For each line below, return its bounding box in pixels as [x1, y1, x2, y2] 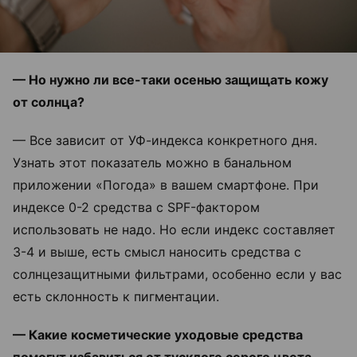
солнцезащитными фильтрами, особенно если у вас [13, 265, 342, 282]
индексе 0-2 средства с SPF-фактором [13, 198, 260, 215]
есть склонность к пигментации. [13, 288, 223, 304]
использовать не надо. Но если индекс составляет [13, 221, 335, 237]
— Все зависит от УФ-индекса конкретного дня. [13, 131, 317, 148]
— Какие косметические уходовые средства [13, 326, 303, 343]
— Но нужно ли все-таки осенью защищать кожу [13, 71, 328, 88]
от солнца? [13, 93, 84, 110]
